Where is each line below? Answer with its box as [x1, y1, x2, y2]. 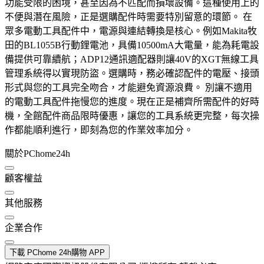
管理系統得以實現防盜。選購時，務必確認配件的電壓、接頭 [5, 68, 259, 79]
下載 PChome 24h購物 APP [9, 248, 105, 258]
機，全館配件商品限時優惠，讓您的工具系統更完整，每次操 [5, 111, 259, 121]
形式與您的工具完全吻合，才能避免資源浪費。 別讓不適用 [5, 82, 252, 93]
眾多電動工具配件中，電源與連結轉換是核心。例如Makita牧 [5, 26, 257, 37]
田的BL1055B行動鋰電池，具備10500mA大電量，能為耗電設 [5, 40, 259, 51]
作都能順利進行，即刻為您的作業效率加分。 [5, 125, 193, 136]
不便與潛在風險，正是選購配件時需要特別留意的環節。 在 [5, 12, 252, 22]
